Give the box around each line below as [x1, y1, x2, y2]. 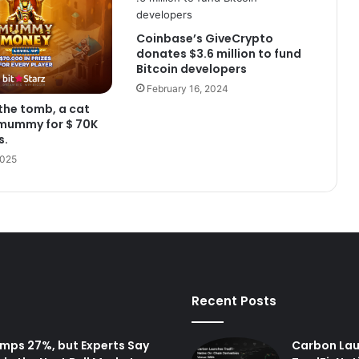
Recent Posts [192, 292, 276, 309]
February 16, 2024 [146, 83, 228, 95]
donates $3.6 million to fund [135, 46, 301, 62]
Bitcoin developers [135, 61, 247, 77]
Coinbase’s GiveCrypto [135, 30, 273, 46]
